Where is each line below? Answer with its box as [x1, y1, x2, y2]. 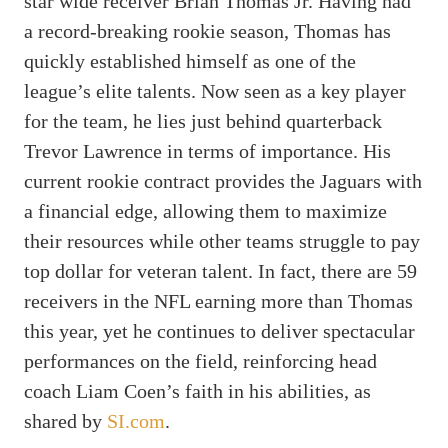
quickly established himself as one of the [24, 49, 356, 72]
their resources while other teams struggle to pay [24, 229, 420, 252]
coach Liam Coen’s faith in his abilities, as [24, 379, 371, 402]
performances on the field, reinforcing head [24, 349, 377, 372]
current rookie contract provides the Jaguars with [24, 169, 422, 192]
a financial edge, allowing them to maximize [24, 199, 387, 222]
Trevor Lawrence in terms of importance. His [24, 139, 391, 162]
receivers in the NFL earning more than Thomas [24, 289, 413, 312]
